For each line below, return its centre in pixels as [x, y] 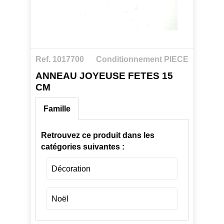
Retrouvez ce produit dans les [97, 135]
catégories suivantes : [82, 147]
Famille [57, 109]
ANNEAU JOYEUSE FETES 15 [104, 75]
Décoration [71, 169]
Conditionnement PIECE [142, 59]
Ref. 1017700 [59, 59]
